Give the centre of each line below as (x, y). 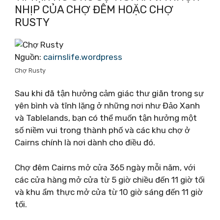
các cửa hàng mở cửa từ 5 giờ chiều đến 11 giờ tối (110, 179)
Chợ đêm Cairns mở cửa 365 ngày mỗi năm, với (105, 167)
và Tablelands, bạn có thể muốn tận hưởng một (106, 118)
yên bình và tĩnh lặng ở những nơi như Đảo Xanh (107, 106)
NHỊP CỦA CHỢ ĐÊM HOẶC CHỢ (94, 9)
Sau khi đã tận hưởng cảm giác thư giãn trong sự (109, 93)
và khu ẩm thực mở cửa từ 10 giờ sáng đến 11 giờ (109, 192)
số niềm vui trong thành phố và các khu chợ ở (102, 130)
